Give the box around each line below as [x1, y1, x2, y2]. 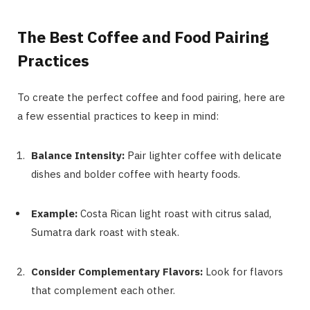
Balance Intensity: [31, 148, 127, 162]
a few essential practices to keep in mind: [17, 109, 219, 122]
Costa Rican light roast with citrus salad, [80, 206, 271, 220]
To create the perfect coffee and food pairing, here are [17, 90, 285, 104]
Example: [31, 206, 80, 220]
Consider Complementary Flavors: [31, 264, 206, 278]
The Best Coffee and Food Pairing [17, 26, 269, 47]
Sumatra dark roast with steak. [31, 225, 179, 239]
